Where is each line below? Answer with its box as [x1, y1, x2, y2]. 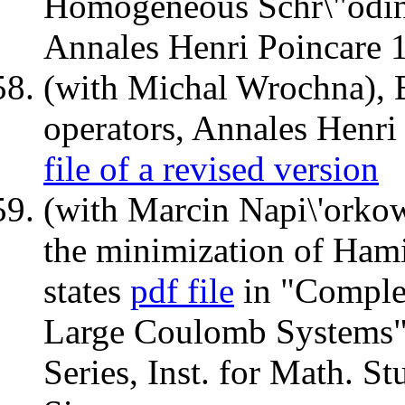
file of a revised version [43, 149, 379, 189]
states [43, 271, 130, 311]
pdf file [130, 271, 234, 311]
